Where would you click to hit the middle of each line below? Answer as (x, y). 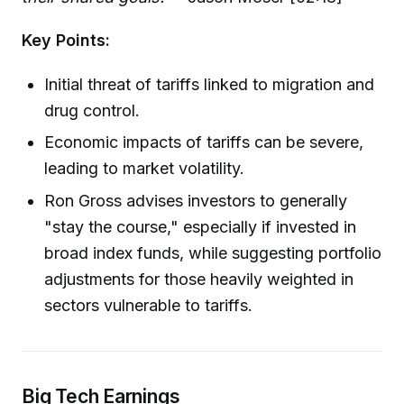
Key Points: (66, 41)
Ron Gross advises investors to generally (196, 200)
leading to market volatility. (145, 169)
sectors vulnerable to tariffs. (149, 305)
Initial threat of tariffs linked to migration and (210, 85)
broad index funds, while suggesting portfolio (213, 252)
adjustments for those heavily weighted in (199, 279)
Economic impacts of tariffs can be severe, (204, 142)
